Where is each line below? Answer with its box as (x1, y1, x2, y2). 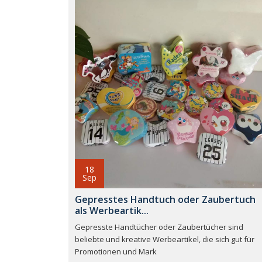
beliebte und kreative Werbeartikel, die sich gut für (75, 234, 254, 245)
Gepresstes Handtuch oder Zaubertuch (75, 193, 256, 206)
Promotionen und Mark (75, 246, 157, 257)
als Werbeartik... (75, 204, 149, 218)
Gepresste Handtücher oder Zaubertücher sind (75, 222, 243, 233)
